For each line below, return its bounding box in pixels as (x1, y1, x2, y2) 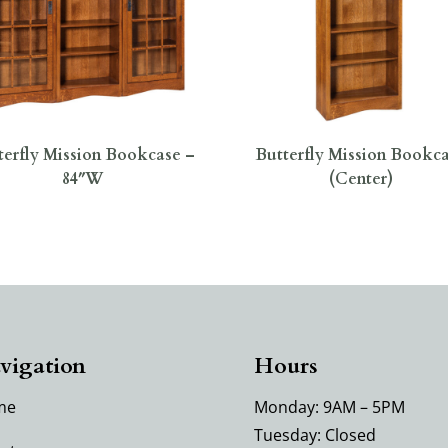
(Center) (328, 167, 393, 190)
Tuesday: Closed (253, 423, 376, 446)
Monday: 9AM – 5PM (253, 395, 405, 418)
